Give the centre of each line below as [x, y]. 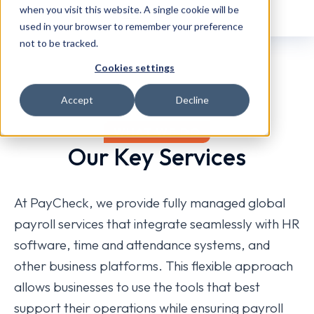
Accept [77, 100]
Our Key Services [157, 156]
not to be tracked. [59, 43]
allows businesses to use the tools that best [137, 286]
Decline [192, 100]
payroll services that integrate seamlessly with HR [157, 223]
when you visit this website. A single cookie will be [129, 9]
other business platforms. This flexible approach [153, 265]
